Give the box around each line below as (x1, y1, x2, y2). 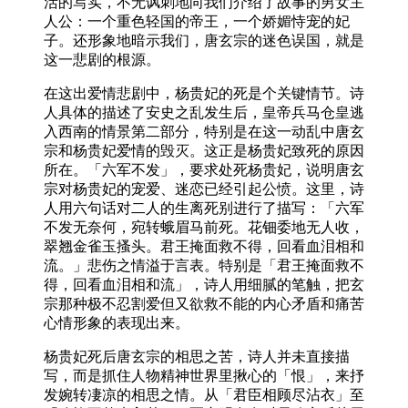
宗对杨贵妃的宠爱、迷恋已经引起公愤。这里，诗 (44, 180, 364, 197)
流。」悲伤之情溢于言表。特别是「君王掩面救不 (44, 257, 364, 273)
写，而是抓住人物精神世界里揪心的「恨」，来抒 (44, 367, 364, 383)
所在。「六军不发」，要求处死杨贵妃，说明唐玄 (44, 161, 364, 178)
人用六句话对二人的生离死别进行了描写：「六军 (44, 199, 364, 216)
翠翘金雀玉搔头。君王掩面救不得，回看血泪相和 (44, 238, 364, 254)
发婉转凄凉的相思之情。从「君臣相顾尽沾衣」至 (44, 386, 364, 403)
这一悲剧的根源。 (44, 51, 160, 67)
